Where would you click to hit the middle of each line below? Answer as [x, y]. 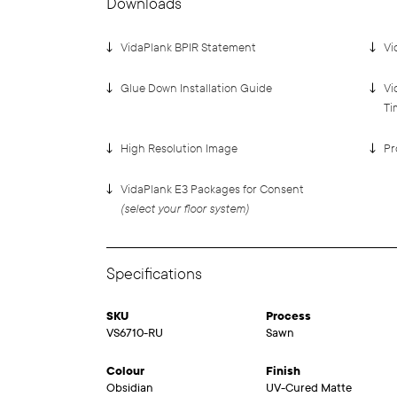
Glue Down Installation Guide [196, 89]
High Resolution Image [179, 149]
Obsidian [130, 388]
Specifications [154, 274]
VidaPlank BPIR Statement [188, 48]
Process [288, 316]
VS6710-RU [135, 333]
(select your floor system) [185, 209]
